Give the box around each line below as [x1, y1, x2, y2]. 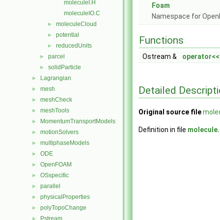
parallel [40, 183, 60, 190]
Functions [139, 34, 184, 46]
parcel [48, 53, 65, 60]
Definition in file [138, 126, 188, 134]
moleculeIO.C [64, 10, 100, 17]
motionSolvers [40, 129, 79, 136]
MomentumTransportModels [40, 118, 115, 125]
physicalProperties [40, 193, 90, 200]
